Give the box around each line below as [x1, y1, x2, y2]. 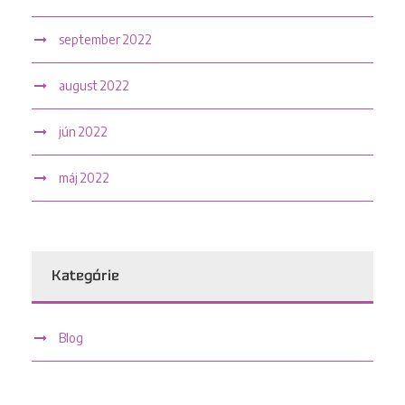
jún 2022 [59, 123, 108, 139]
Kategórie [52, 268, 119, 283]
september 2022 [59, 31, 152, 47]
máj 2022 [59, 169, 109, 185]
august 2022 [59, 77, 129, 93]
